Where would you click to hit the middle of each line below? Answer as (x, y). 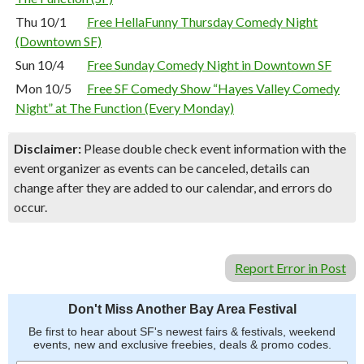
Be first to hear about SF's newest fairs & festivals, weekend (182, 331)
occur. (30, 207)
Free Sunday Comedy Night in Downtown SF (209, 65)
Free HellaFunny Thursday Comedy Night (202, 22)
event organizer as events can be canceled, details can (162, 168)
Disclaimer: (48, 148)
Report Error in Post (290, 268)
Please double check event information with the (214, 148)
